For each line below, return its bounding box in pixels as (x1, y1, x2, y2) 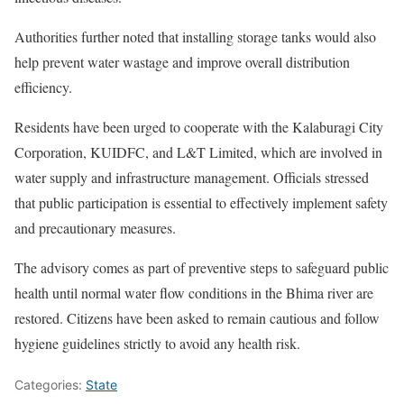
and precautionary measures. (14, 217, 176, 237)
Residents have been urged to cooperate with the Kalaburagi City (14, 116, 383, 136)
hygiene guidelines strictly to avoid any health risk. (14, 333, 300, 353)
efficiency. (14, 77, 72, 96)
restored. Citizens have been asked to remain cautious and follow (14, 308, 380, 327)
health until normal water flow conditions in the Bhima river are (14, 282, 373, 302)
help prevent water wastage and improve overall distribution (14, 51, 350, 71)
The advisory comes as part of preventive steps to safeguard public (14, 257, 389, 277)
